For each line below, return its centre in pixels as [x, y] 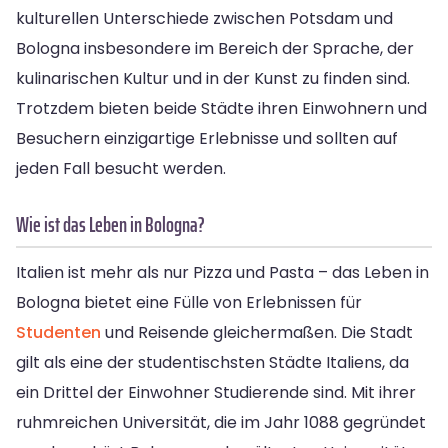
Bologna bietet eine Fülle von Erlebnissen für [189, 302]
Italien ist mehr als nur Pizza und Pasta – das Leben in [222, 272]
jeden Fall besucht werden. [121, 168]
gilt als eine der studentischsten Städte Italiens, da [212, 362]
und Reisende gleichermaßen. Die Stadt [257, 332]
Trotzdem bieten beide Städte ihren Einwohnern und [221, 108]
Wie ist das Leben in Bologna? [110, 224]
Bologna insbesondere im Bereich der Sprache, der [215, 48]
